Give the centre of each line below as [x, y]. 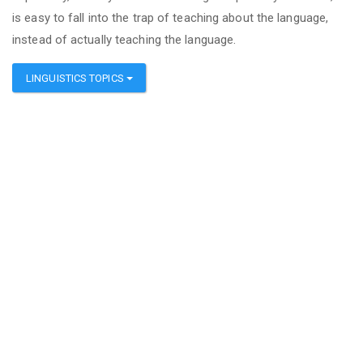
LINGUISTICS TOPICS [76, 78]
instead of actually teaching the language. [124, 39]
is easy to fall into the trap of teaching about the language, [171, 17]
